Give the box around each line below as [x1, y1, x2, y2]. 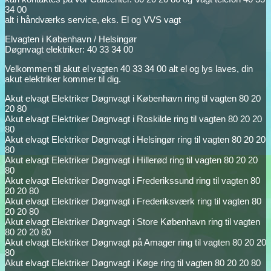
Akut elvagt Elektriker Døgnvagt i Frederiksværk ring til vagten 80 [5, 196, 261, 207]
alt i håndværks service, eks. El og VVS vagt [5, 15, 181, 25]
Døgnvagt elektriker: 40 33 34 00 [5, 44, 133, 55]
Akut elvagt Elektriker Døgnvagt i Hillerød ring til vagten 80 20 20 [5, 155, 258, 166]
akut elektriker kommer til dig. [5, 74, 121, 85]
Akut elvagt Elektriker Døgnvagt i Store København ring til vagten [5, 217, 260, 227]
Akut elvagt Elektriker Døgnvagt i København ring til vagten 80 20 [5, 93, 261, 104]
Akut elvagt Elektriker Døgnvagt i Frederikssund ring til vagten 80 [5, 175, 260, 186]
